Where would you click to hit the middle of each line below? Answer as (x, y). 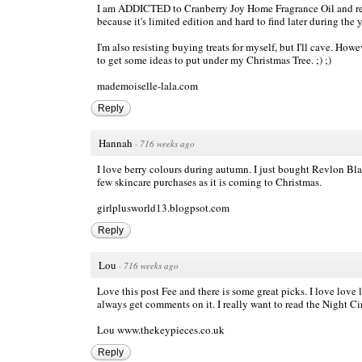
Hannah (116, 143)
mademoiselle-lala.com (147, 86)
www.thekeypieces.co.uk (171, 330)
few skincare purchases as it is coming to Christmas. (209, 182)
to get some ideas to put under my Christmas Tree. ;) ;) (214, 60)
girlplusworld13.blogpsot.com (163, 208)
